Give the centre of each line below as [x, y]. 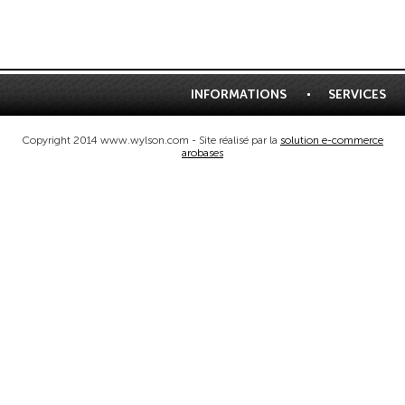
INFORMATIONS [238, 94]
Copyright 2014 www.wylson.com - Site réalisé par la [151, 140]
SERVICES [357, 94]
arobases [202, 153]
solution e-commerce [332, 140]
